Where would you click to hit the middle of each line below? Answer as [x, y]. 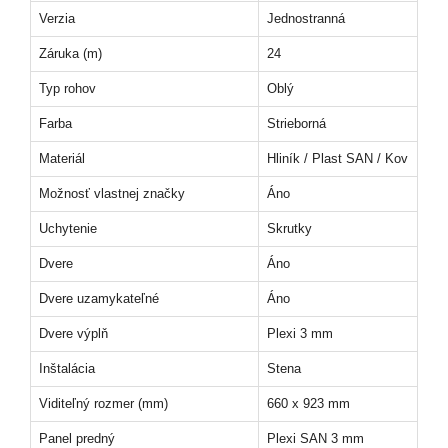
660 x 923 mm [308, 403]
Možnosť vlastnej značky [112, 193]
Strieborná [296, 123]
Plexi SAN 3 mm [315, 438]
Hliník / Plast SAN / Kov [337, 158]
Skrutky [289, 228]
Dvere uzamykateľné [99, 298]
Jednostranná [306, 18]
